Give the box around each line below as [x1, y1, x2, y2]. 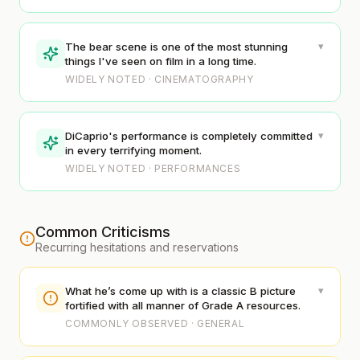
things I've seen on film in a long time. [65, 55, 256, 67]
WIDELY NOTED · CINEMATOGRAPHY [65, 73, 254, 85]
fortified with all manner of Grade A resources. [65, 299, 301, 312]
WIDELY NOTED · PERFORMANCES [65, 162, 241, 174]
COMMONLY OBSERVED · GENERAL [65, 317, 245, 329]
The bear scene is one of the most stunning [65, 40, 288, 53]
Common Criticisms [35, 223, 170, 240]
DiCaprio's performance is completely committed [65, 129, 313, 142]
